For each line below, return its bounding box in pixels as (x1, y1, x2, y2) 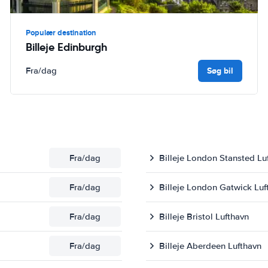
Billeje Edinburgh (26, 39, 108, 54)
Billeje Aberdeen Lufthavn (159, 240, 261, 251)
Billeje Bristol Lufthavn (159, 211, 249, 222)
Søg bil (206, 64, 233, 77)
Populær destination (26, 26, 97, 38)
